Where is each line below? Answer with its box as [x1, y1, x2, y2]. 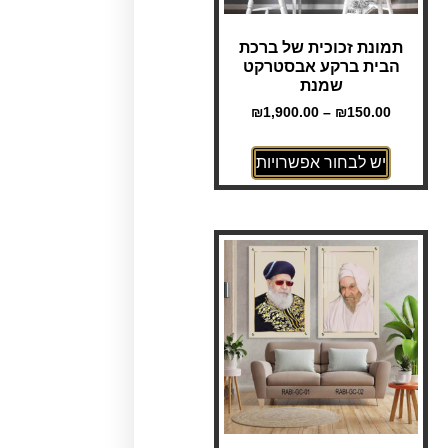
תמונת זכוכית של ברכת [239, 39, 404, 57]
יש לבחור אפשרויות [256, 154, 387, 172]
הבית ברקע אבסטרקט [242, 58, 400, 76]
